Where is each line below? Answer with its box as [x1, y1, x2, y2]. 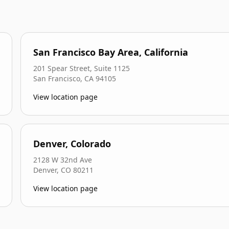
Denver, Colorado [33, 138, 111, 150]
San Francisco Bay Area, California [33, 46, 188, 58]
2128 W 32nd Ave [33, 155, 92, 165]
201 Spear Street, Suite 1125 [33, 63, 130, 73]
